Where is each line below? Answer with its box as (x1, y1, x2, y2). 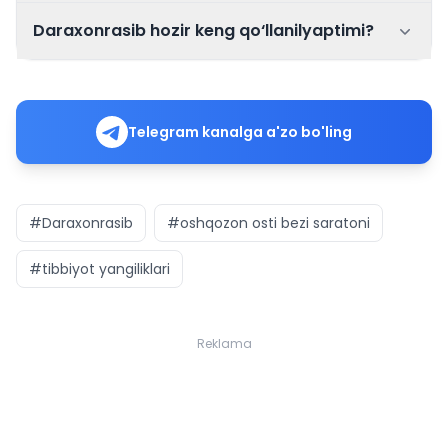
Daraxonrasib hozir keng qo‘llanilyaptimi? (33, 19, 374, 42)
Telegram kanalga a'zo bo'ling (128, 122, 352, 142)
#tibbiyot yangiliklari (29, 259, 170, 279)
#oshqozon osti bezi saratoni (167, 213, 370, 233)
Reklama (196, 335, 252, 352)
